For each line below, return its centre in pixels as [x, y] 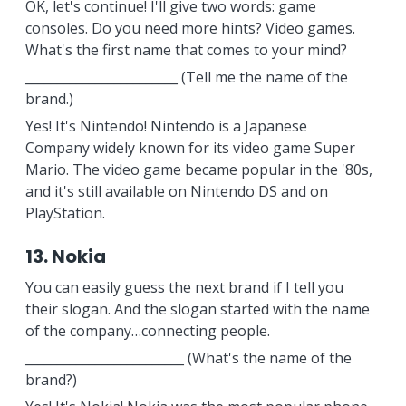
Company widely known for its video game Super [190, 148]
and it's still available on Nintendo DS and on [176, 191]
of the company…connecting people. [147, 331]
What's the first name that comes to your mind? [186, 50]
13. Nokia [65, 256]
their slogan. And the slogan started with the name [197, 309]
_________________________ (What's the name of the [188, 358]
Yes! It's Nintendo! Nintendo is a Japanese [166, 126]
